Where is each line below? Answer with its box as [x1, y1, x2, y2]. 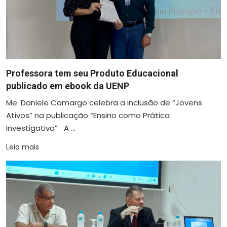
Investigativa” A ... [6, 122, 75, 133]
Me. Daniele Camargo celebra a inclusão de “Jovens [6, 97, 202, 108]
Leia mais [6, 141, 39, 152]
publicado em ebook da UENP [6, 80, 129, 91]
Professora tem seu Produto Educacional [6, 67, 178, 79]
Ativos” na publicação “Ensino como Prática [6, 109, 170, 121]
